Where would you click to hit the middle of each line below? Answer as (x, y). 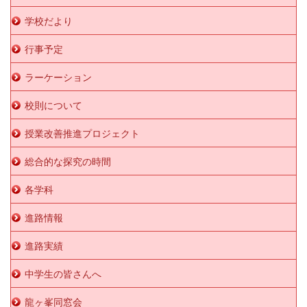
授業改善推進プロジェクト (82, 133)
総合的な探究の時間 (68, 161)
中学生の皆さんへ (63, 274)
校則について (53, 105)
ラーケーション (58, 77)
